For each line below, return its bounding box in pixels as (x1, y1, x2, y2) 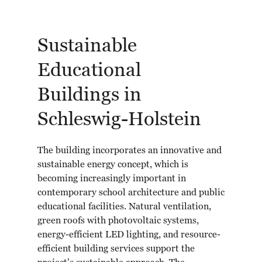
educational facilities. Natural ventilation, (37, 202, 211, 212)
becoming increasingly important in (37, 174, 186, 184)
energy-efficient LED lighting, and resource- (37, 230, 220, 240)
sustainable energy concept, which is (37, 160, 188, 170)
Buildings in (37, 85, 142, 105)
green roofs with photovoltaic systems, (37, 216, 199, 226)
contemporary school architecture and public (37, 188, 225, 198)
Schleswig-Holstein (37, 110, 201, 130)
